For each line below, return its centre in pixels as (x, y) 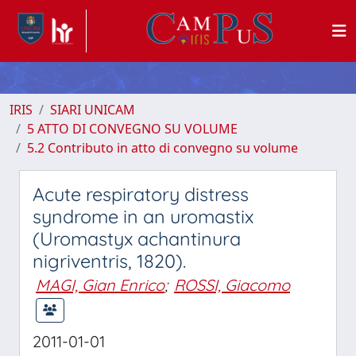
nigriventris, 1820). (109, 261)
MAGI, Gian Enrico (100, 285)
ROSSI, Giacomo (232, 285)
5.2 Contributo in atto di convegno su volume (163, 148)
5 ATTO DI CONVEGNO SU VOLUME (132, 129)
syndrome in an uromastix (143, 217)
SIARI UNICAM (93, 110)
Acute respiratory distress (141, 194)
